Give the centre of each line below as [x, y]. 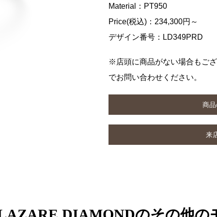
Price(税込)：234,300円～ [153, 22]
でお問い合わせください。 [155, 77]
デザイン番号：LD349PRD [156, 37]
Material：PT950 [138, 6]
